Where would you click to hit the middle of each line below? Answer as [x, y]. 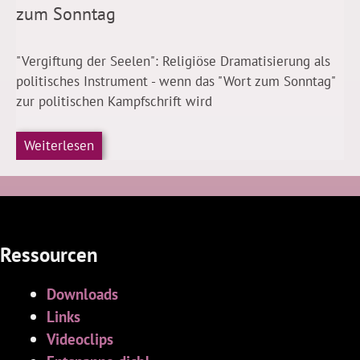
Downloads [82, 293]
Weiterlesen [59, 146]
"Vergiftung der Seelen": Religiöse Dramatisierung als [173, 61]
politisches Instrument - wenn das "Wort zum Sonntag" [176, 82]
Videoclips [80, 338]
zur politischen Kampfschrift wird [114, 102]
